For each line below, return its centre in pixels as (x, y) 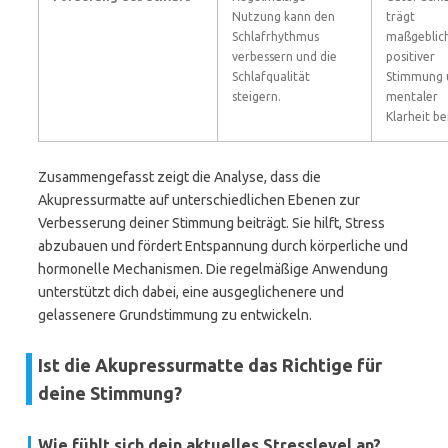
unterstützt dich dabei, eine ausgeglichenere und (191, 292)
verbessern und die (284, 56)
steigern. (256, 96)
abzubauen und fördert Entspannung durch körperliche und (223, 246)
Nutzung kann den (283, 16)
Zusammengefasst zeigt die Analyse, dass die (179, 177)
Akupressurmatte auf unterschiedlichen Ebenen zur (199, 200)
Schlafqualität (271, 76)
